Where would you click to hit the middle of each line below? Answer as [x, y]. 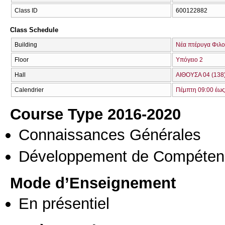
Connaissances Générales [110, 135]
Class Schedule [34, 30]
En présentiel [64, 204]
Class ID [26, 10]
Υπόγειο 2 [189, 60]
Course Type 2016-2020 [95, 114]
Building [26, 45]
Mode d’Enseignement [93, 183]
